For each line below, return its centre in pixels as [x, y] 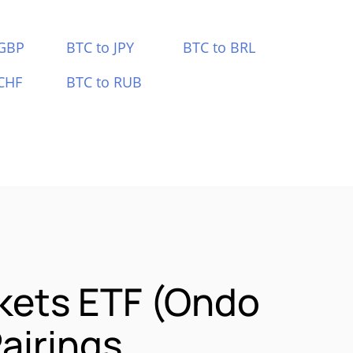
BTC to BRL [219, 47]
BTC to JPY [100, 47]
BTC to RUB [104, 82]
